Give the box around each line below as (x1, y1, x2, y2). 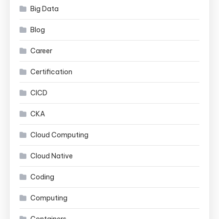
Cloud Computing (30, 130, 88, 139)
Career (30, 46, 52, 55)
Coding (30, 172, 54, 181)
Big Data (30, 4, 59, 13)
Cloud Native (30, 151, 73, 160)
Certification (30, 67, 72, 76)
